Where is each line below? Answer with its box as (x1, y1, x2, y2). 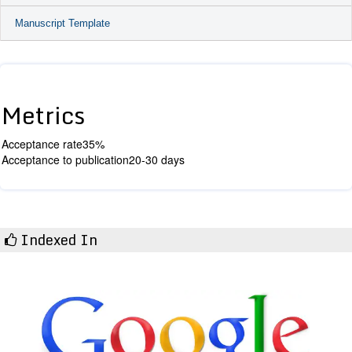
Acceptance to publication (2, 151, 129, 167)
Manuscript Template (15, 16, 110, 29)
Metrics (2, 95, 85, 134)
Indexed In (16, 227, 97, 251)
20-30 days (129, 151, 185, 167)
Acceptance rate (2, 135, 82, 152)
